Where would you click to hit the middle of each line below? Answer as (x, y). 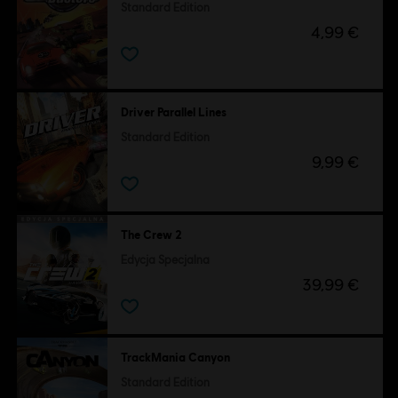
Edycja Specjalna (165, 259)
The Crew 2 (151, 234)
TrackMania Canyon (175, 358)
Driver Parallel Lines (173, 111)
